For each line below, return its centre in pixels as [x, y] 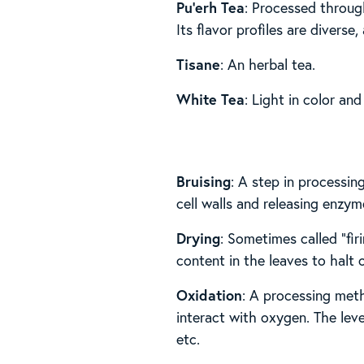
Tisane [199, 64]
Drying [199, 238]
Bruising [204, 181]
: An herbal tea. [268, 64]
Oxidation [210, 295]
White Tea [211, 99]
